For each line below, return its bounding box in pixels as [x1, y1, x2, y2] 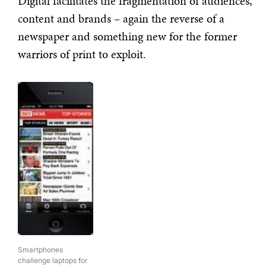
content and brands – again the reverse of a [18, 10, 224, 27]
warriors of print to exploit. [18, 46, 146, 63]
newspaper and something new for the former [18, 28, 237, 45]
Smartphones [18, 245, 63, 255]
